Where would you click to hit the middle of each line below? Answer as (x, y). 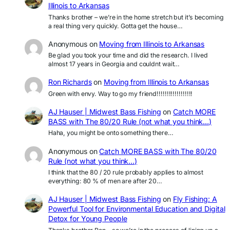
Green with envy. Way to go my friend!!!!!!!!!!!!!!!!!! (120, 93)
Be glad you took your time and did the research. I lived (128, 55)
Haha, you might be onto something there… (111, 133)
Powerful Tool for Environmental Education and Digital (137, 209)
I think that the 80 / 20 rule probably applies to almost (126, 172)
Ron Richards (70, 82)
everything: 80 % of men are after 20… (105, 181)
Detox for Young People (88, 219)
